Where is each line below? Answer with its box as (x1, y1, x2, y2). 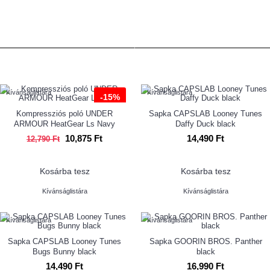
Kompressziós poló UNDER (16, 109, 113, 118)
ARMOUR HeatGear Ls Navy (14, 119, 115, 128)
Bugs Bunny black (33, 247, 96, 257)
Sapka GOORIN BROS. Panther (149, 237, 262, 246)
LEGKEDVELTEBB (164, 55, 241, 65)
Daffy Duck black (175, 119, 236, 128)
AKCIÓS (50, 30, 84, 40)
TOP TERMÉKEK (31, 55, 103, 65)
